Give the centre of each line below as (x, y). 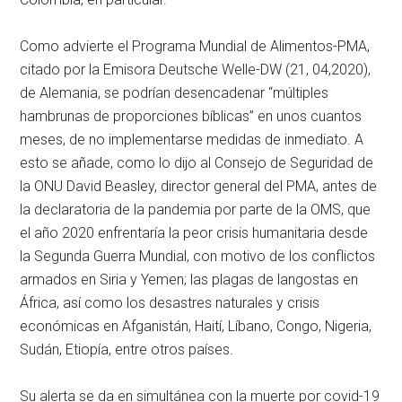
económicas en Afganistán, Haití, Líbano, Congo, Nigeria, (196, 327)
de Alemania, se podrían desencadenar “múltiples (175, 93)
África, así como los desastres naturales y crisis (170, 303)
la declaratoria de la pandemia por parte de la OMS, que (196, 210)
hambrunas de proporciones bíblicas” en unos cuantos (191, 117)
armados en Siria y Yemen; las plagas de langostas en (189, 280)
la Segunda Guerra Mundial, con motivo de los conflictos (198, 257)
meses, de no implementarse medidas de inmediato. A (192, 140)
